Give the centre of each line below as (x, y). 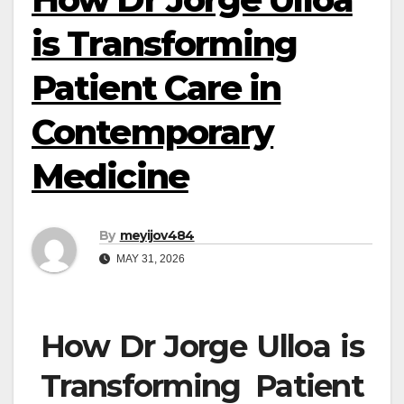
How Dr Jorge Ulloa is (202, 347)
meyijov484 (157, 236)
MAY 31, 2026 (149, 259)
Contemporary (153, 132)
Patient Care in (156, 88)
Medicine (110, 176)
